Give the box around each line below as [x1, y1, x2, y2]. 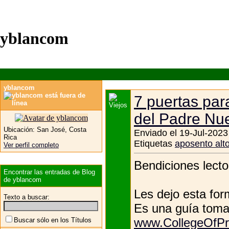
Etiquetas [134, 138, 172, 149]
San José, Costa [35, 125, 86, 133]
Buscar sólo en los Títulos [14, 216, 91, 224]
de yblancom [4, 175, 41, 184]
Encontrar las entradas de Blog [4, 168, 95, 176]
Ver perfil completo [4, 141, 59, 149]
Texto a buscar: [4, 193, 50, 201]
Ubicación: [4, 125, 35, 133]
